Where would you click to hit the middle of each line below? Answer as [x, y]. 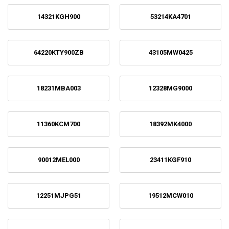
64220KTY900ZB [59, 52]
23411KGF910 [170, 160]
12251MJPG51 [59, 196]
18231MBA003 [59, 88]
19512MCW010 [170, 196]
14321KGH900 [59, 17]
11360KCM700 [59, 124]
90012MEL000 [59, 160]
